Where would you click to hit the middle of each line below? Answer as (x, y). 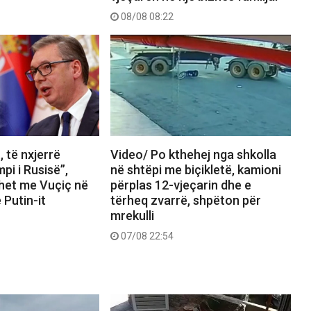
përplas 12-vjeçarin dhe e (180, 185)
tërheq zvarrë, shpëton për (185, 201)
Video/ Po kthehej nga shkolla (193, 155)
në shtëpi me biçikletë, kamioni (195, 170)
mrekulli (132, 216)
